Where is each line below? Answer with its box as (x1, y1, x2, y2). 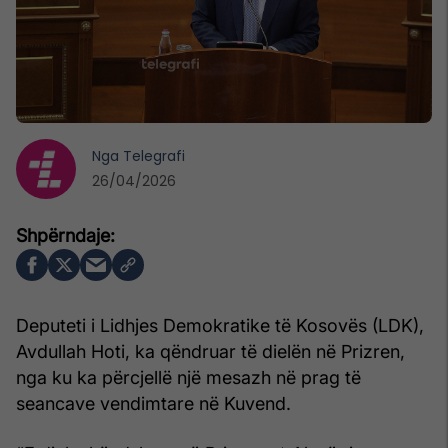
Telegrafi (123, 145, 185, 166)
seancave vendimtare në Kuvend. (16, 392, 291, 414)
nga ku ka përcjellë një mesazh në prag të (16, 366, 361, 388)
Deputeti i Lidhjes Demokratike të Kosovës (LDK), (16, 314, 424, 336)
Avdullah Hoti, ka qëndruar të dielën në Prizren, (16, 340, 405, 362)
